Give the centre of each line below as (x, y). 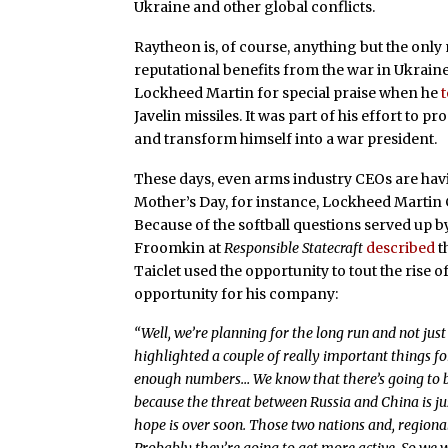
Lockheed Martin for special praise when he (288, 92)
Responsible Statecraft (295, 247)
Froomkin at (179, 247)
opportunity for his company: (236, 293)
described (401, 247)
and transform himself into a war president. (286, 138)
